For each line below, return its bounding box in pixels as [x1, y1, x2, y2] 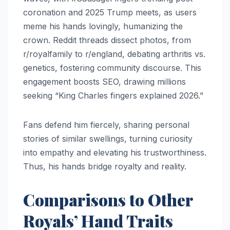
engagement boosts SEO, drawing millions [23, 76, 186, 87]
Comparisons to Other [23, 188, 193, 211]
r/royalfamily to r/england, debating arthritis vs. [23, 49, 205, 60]
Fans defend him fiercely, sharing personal [23, 120, 189, 130]
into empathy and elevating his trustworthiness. [23, 147, 206, 158]
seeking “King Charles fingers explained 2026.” [23, 90, 203, 101]
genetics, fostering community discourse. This [23, 63, 201, 73]
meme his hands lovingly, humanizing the [23, 21, 183, 32]
